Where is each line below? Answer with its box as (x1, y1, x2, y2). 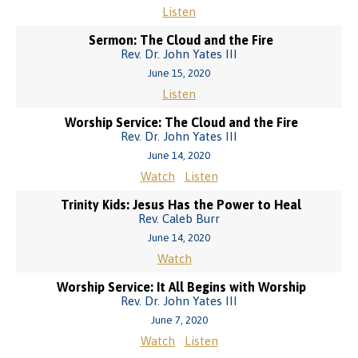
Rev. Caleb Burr (138, 212, 220, 225)
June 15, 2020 (148, 67, 210, 79)
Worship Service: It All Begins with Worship (56, 280, 306, 294)
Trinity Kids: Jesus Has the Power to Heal (61, 197, 301, 212)
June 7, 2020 (150, 314, 208, 326)
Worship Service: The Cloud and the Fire (64, 115, 298, 129)
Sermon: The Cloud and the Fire (89, 33, 273, 47)
